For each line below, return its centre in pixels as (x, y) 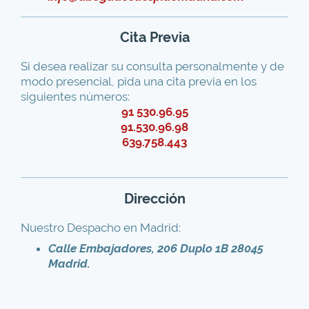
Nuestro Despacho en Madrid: (101, 227)
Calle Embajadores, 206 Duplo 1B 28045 (156, 249)
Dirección (154, 198)
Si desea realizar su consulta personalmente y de (152, 67)
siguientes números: (75, 97)
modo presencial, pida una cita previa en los (139, 82)
